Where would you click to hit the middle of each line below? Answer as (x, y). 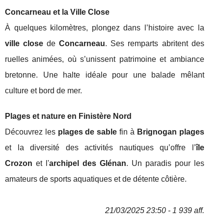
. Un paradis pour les (165, 164)
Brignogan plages (170, 132)
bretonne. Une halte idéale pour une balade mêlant (105, 75)
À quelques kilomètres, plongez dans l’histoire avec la (105, 28)
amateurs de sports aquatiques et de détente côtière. (96, 179)
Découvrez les (31, 132)
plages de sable (87, 132)
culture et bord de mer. (43, 91)
